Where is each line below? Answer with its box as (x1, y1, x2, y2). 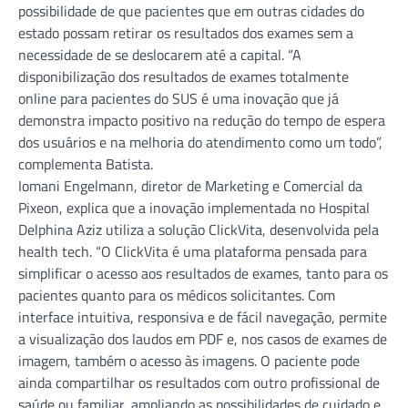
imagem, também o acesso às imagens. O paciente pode (18, 349, 360, 372)
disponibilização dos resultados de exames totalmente (18, 65, 349, 87)
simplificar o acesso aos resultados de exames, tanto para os (18, 261, 388, 284)
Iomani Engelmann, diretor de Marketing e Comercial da (18, 174, 362, 197)
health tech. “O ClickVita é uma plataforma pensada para (18, 240, 367, 262)
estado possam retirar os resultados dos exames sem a (18, 21, 353, 44)
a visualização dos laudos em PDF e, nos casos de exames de (18, 327, 387, 350)
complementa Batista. (18, 152, 153, 175)
